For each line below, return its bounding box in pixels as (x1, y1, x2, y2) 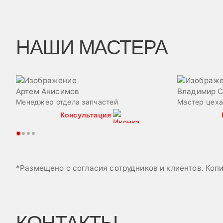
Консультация (60, 111, 111, 119)
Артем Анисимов (16, 87, 80, 96)
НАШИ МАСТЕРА (16, 36, 167, 58)
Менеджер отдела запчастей (16, 98, 118, 106)
